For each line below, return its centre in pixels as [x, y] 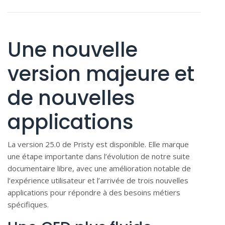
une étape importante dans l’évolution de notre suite [99, 156]
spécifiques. [28, 204]
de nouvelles [71, 98]
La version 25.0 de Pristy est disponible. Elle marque [98, 144]
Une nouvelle [73, 49]
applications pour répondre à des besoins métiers [94, 192]
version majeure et [101, 74]
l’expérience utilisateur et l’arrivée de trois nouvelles [98, 180]
